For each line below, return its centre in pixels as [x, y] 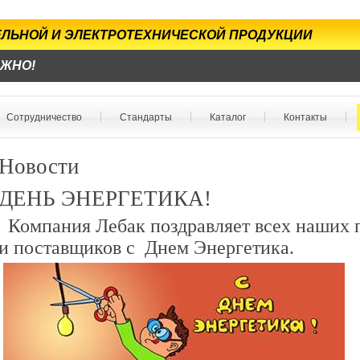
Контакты [305, 117]
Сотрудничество [44, 117]
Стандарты [146, 117]
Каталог [228, 117]
